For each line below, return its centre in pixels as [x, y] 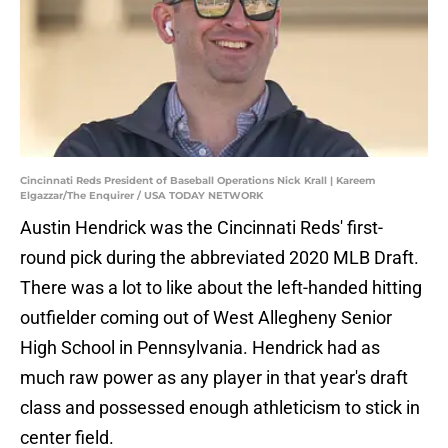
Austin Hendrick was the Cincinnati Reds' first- [201, 228]
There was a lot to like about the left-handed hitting [221, 288]
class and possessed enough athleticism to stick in [220, 408]
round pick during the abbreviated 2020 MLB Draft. [219, 258]
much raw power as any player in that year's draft [214, 378]
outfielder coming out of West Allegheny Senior [206, 318]
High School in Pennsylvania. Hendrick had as [200, 348]
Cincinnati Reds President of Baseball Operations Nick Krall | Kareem [197, 181]
